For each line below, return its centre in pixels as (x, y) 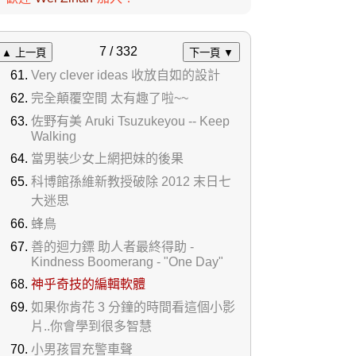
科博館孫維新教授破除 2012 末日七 (131, 182)
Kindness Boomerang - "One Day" (127, 262)
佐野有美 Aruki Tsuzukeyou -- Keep (130, 121)
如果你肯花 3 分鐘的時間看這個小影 (133, 307)
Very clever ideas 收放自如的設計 (126, 75)
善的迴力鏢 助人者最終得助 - (112, 247)
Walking (54, 136)
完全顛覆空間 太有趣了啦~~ (110, 98)
